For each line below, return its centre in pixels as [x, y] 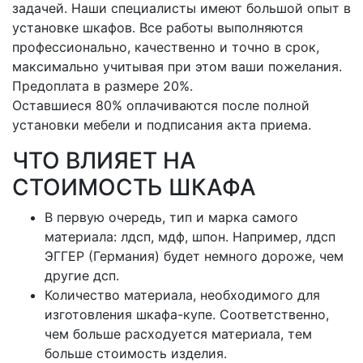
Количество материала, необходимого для [182, 295]
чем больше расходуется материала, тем [178, 334]
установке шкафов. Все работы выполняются [158, 28]
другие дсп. [82, 275]
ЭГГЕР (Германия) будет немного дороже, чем [194, 256]
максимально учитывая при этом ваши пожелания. [177, 66]
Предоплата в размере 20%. [102, 86]
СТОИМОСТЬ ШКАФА [134, 187]
